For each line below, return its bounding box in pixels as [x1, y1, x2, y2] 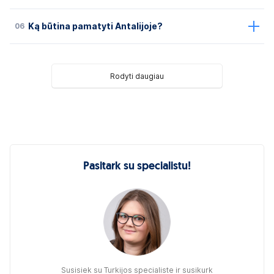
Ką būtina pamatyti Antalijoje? [28, 21, 163, 31]
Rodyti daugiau [110, 72, 164, 81]
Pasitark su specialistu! [83, 161, 191, 172]
